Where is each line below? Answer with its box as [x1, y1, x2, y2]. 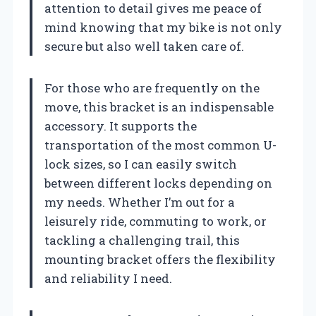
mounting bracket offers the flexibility [44, 250, 276, 267]
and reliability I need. [44, 269, 172, 286]
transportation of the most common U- [44, 136, 276, 153]
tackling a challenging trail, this [44, 231, 240, 248]
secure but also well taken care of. [44, 37, 244, 54]
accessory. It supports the [44, 117, 197, 134]
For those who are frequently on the [44, 79, 260, 96]
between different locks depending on [44, 174, 272, 191]
